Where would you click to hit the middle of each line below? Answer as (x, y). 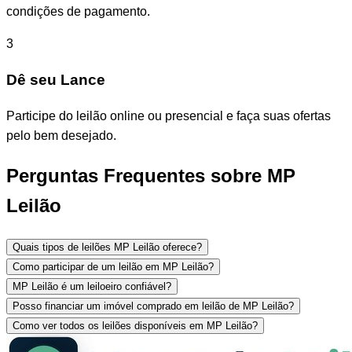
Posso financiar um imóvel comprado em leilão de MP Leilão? (153, 306)
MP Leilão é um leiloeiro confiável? (92, 286)
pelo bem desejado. (61, 135)
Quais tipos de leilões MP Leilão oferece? (107, 247)
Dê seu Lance (56, 80)
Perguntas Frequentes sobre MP (151, 175)
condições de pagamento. (78, 12)
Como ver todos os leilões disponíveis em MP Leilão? (135, 325)
